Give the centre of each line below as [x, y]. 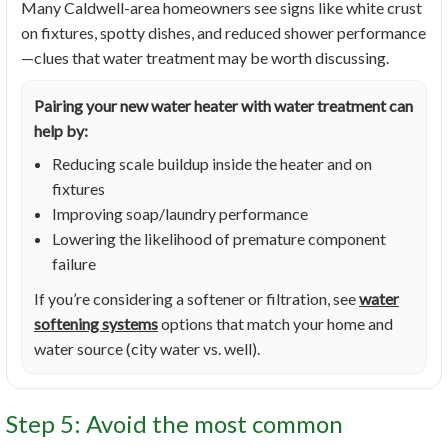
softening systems [96, 324]
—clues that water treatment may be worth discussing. [205, 58]
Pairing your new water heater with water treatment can [223, 106]
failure [74, 264]
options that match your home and [275, 324]
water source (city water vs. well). [147, 349]
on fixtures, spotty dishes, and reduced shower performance [223, 33]
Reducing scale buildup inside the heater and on [212, 164]
